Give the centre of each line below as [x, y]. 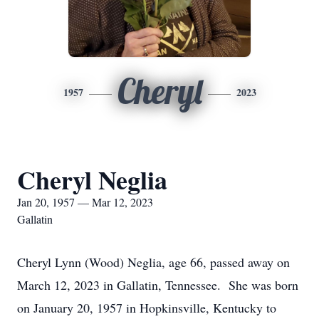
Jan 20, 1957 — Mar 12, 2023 [85, 202]
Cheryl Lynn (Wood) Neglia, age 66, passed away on [153, 262]
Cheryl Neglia [92, 179]
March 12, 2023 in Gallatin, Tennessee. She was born [158, 285]
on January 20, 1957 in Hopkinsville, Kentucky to [147, 308]
